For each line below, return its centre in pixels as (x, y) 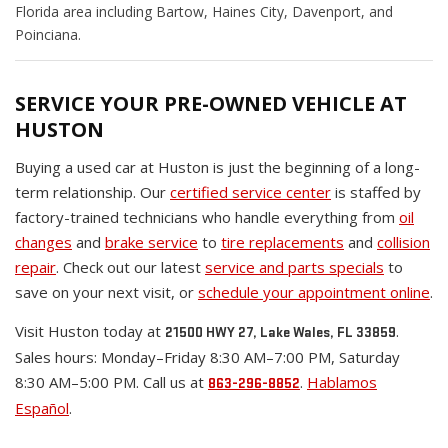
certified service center (250, 192)
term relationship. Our (92, 192)
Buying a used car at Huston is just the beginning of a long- (217, 167)
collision (403, 242)
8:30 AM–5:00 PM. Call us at (111, 382)
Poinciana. (48, 35)
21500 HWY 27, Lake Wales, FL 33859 (280, 333)
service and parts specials (294, 267)
